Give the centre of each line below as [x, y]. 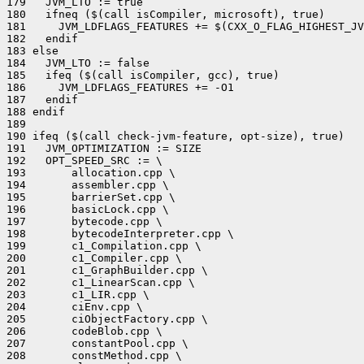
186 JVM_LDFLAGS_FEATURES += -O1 [120, 87]
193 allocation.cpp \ [91, 173]
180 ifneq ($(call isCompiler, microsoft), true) [166, 14]
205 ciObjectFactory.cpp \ [107, 319]
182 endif [42, 39]
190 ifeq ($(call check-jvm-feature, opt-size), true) [175, 136]
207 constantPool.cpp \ [97, 343]
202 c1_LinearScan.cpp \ [101, 282]
